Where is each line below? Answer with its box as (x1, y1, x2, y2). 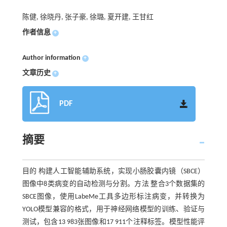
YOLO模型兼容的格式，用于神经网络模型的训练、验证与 (22, 206, 205, 214)
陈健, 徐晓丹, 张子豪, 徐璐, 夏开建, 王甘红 (22, 14, 154, 22)
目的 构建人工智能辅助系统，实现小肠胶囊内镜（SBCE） (22, 168, 205, 176)
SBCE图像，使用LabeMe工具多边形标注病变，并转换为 (22, 193, 205, 201)
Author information (22, 54, 81, 62)
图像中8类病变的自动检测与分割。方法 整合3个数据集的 (22, 180, 205, 188)
